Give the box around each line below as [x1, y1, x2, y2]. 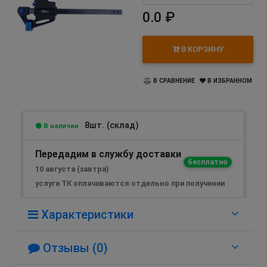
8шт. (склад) [85, 120, 139, 131]
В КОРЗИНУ [179, 45, 223, 54]
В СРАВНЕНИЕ [151, 76, 195, 85]
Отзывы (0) [40, 240, 108, 255]
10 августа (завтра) [35, 164, 109, 173]
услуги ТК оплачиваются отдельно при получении [35, 178, 225, 188]
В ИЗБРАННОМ [206, 76, 252, 85]
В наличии [42, 121, 79, 130]
